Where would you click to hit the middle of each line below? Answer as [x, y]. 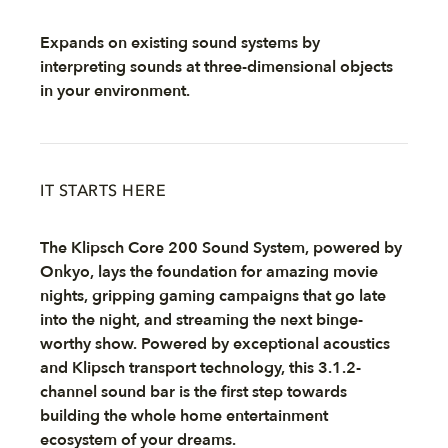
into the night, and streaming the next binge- [201, 320]
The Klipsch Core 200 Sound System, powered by [221, 248]
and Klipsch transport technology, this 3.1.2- [200, 368]
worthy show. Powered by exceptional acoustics [215, 344]
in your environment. [115, 91]
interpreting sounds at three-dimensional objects [216, 67]
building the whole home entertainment [184, 416]
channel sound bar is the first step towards [193, 392]
